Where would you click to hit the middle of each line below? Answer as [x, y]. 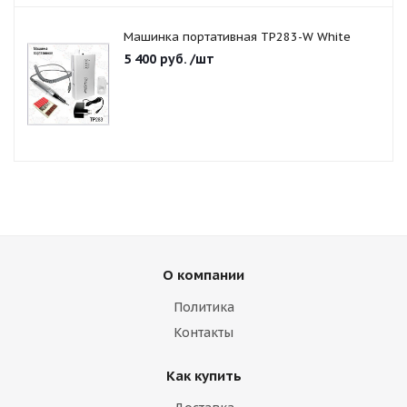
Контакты [203, 333]
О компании [203, 275]
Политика [203, 307]
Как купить [203, 376]
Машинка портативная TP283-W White [237, 37]
